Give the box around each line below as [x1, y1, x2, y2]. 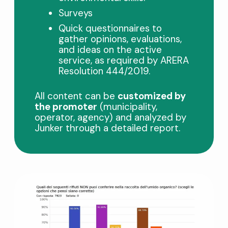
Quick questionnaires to [58, 22, 162, 35]
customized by [118, 90, 186, 103]
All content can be [35, 90, 118, 103]
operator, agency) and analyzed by [35, 111, 186, 124]
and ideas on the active [58, 43, 162, 56]
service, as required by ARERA [58, 54, 189, 67]
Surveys [58, 7, 93, 20]
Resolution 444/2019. [58, 65, 150, 78]
